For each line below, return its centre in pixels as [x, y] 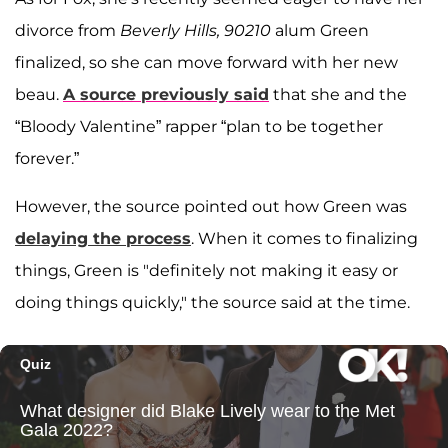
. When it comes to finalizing [304, 238]
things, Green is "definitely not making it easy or [206, 270]
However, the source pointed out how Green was [211, 206]
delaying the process [103, 238]
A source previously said [166, 94]
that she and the [338, 94]
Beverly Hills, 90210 [195, 30]
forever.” [47, 158]
